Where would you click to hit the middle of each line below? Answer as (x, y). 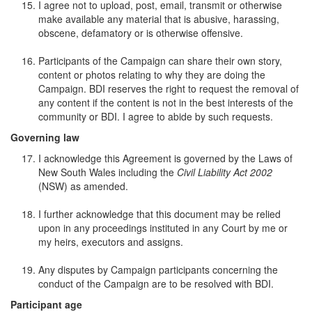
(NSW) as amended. (83, 186)
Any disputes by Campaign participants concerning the (158, 269)
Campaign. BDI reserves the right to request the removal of (169, 88)
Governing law (45, 137)
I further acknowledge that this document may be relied (159, 213)
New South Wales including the (108, 172)
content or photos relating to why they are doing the (152, 74)
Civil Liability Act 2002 (225, 172)
